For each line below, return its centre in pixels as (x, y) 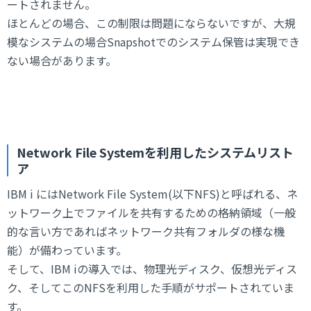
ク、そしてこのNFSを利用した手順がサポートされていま (151, 287)
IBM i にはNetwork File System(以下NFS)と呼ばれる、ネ (152, 193)
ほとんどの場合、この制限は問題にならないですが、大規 (151, 23)
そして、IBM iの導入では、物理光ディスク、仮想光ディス (152, 268)
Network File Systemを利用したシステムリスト (155, 152)
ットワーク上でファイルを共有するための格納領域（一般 (151, 212)
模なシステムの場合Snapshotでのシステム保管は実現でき (153, 41)
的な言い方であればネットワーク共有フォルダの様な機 (146, 231)
